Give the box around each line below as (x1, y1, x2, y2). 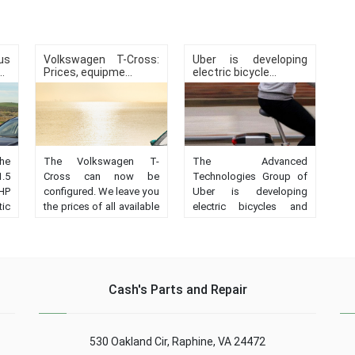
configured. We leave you (44, 185, 159, 198)
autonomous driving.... (192, 231, 294, 243)
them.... (44, 246, 76, 258)
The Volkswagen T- (44, 155, 159, 168)
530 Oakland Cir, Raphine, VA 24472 (90, 335, 265, 349)
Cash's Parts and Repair (108, 282, 247, 298)
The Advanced (192, 155, 307, 168)
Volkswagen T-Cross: (44, 53, 159, 67)
